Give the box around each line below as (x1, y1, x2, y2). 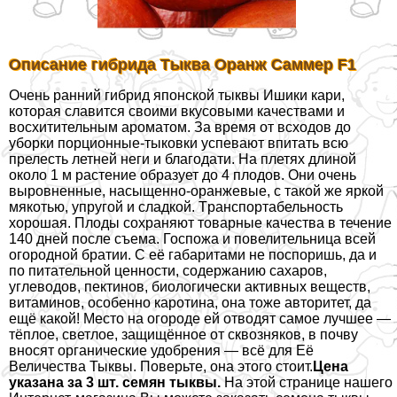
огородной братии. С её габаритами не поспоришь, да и (9, 247, 377, 263)
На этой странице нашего (224, 375, 393, 391)
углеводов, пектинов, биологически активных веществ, (9, 279, 370, 295)
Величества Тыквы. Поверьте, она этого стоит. (9, 359, 313, 375)
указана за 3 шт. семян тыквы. (9, 375, 224, 391)
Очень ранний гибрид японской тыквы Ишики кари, (9, 88, 345, 104)
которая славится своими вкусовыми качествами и (9, 104, 345, 120)
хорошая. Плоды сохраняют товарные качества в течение (9, 215, 392, 231)
